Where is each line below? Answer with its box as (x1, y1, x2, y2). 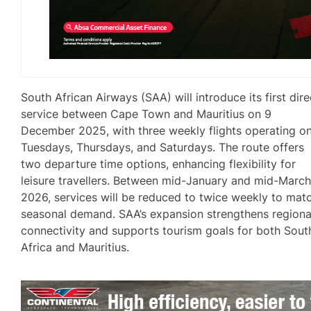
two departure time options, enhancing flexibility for (21, 156, 296, 171)
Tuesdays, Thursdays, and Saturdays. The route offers (21, 140, 305, 154)
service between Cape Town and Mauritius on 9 (21, 106, 272, 121)
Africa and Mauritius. (21, 239, 130, 254)
